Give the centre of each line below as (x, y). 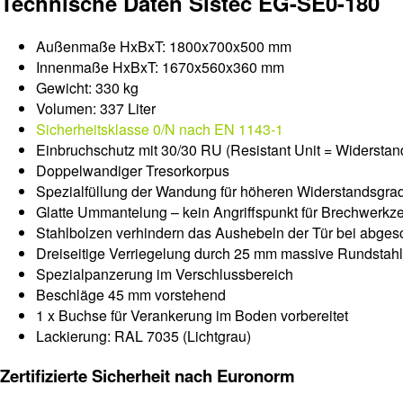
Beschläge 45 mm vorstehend (131, 295)
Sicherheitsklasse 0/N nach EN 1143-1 (160, 130)
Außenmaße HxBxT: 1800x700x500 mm (164, 47)
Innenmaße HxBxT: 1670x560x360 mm (160, 67)
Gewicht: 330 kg (87, 88)
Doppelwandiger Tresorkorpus (133, 171)
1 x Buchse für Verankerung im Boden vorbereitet (192, 316)
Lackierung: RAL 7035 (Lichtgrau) (143, 336)
